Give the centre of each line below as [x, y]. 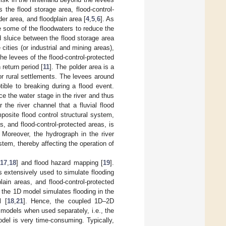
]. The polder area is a [82, 67]
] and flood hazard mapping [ [60, 162]
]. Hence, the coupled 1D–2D [69, 201]
